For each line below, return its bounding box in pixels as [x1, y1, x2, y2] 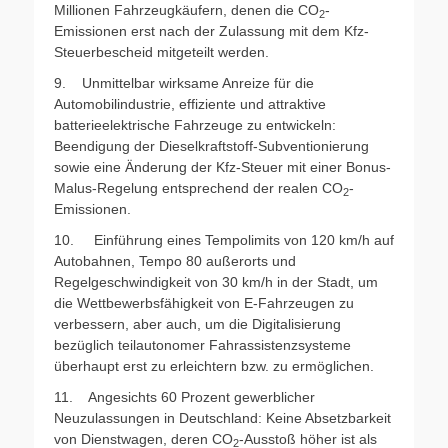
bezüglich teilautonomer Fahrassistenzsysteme [54, 336, 351, 353]
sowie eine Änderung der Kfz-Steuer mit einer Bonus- [54, 158, 391, 175]
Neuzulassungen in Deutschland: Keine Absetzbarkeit [54, 409, 391, 426]
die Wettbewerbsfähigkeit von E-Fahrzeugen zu [54, 294, 354, 311]
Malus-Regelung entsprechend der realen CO [54, 179, 343, 196]
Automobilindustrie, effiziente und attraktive [54, 95, 326, 112]
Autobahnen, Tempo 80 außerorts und [54, 252, 296, 269]
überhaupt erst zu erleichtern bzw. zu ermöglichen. [54, 357, 374, 374]
